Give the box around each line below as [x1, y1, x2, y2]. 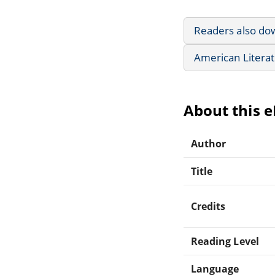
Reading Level [191, 234, 259, 248]
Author [191, 136, 227, 150]
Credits [191, 199, 226, 213]
